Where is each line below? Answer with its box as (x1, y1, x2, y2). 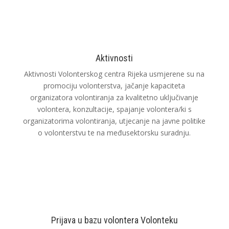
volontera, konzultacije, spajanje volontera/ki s (37, 104, 192, 114)
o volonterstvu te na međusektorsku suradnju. (38, 128, 191, 138)
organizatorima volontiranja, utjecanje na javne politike (23, 116, 206, 126)
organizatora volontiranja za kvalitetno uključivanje (30, 93, 199, 102)
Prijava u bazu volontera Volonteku (51, 215, 178, 225)
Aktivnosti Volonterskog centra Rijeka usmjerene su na (24, 69, 205, 79)
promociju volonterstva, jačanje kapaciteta (43, 81, 186, 90)
